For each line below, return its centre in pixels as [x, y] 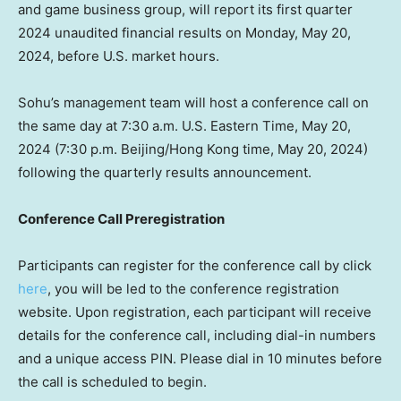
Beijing [143, 149]
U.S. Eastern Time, [240, 126]
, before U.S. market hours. [135, 56]
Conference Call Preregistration [121, 219]
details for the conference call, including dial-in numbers [197, 336]
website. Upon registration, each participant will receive [195, 312]
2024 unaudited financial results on [132, 33]
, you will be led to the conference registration [193, 289]
